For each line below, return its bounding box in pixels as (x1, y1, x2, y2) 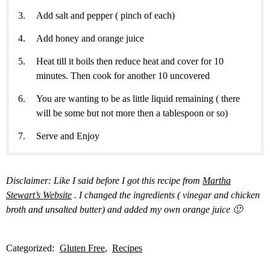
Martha (202, 175, 231, 186)
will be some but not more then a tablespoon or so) (36, 107, 228, 118)
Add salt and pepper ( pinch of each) (36, 10, 175, 20)
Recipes (112, 242, 142, 253)
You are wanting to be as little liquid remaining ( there (36, 93, 240, 104)
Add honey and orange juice (36, 33, 144, 43)
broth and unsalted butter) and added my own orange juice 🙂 (6, 204, 242, 215)
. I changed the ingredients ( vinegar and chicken (72, 189, 260, 200)
